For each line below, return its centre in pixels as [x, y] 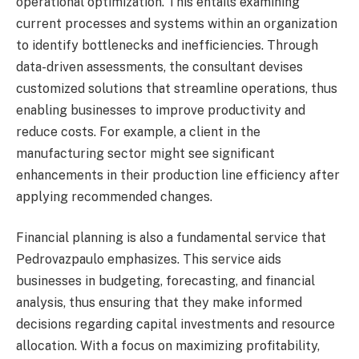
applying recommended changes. [114, 196]
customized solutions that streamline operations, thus [177, 88]
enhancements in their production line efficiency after [178, 175]
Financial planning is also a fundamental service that [171, 238]
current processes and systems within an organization [177, 23]
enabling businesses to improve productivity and [161, 110]
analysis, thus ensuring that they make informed [159, 303]
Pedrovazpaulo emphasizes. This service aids [149, 260]
